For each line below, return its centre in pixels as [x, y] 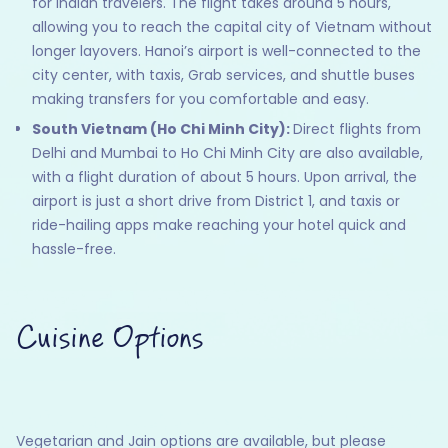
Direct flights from [357, 129]
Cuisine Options [109, 339]
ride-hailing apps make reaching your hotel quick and [219, 225]
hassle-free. [76, 249]
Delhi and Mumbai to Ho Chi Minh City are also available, [227, 153]
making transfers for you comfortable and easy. [200, 99]
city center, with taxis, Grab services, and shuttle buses [223, 75]
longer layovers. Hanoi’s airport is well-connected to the [226, 51]
